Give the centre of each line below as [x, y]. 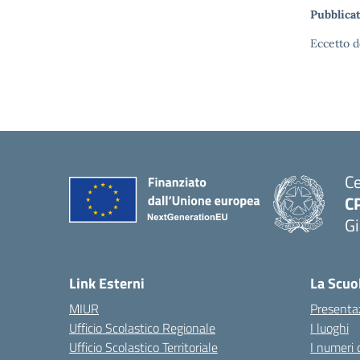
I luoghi [329, 328]
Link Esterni [107, 283]
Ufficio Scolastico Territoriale [143, 347]
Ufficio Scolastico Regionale [142, 328]
